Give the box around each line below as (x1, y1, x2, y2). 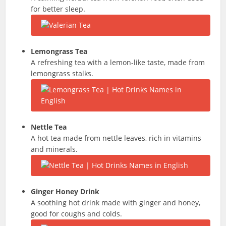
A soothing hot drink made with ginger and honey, (31, 198, 201, 207)
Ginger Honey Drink (31, 187, 100, 196)
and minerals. (31, 144, 78, 154)
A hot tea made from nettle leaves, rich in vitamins (31, 133, 202, 143)
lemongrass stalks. (31, 69, 94, 78)
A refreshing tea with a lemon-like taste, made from (31, 58, 205, 67)
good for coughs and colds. (31, 209, 123, 218)
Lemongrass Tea (31, 46, 88, 56)
